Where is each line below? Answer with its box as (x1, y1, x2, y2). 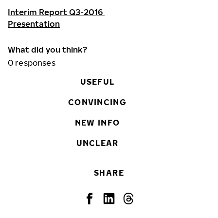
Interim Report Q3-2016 (8, 7, 105, 18)
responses (13, 58, 55, 68)
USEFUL (80, 77, 115, 87)
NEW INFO (74, 118, 120, 128)
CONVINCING (68, 97, 127, 108)
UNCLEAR (76, 138, 119, 148)
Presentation (8, 19, 60, 29)
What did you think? (8, 45, 87, 55)
